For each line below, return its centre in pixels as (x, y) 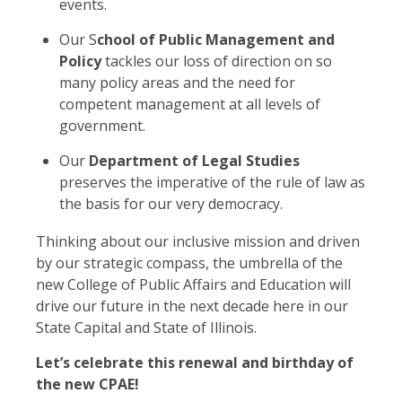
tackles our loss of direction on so (216, 61)
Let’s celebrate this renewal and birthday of (195, 362)
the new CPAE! (87, 384)
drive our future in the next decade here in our (192, 306)
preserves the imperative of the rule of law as (212, 182)
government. (102, 125)
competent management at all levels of (189, 104)
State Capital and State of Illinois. (146, 327)
